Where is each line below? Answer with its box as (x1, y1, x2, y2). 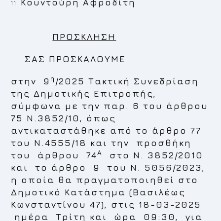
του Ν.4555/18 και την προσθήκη (11, 138, 195, 148)
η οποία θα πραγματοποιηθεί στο (11, 175, 199, 185)
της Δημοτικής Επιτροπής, (11, 88, 157, 99)
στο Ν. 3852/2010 (103, 150, 207, 160)
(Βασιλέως (129, 187, 186, 197)
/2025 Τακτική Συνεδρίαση (55, 76, 199, 86)
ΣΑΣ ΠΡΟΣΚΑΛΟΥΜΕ (11, 54, 126, 64)
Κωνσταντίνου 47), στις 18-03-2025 (11, 199, 202, 210)
